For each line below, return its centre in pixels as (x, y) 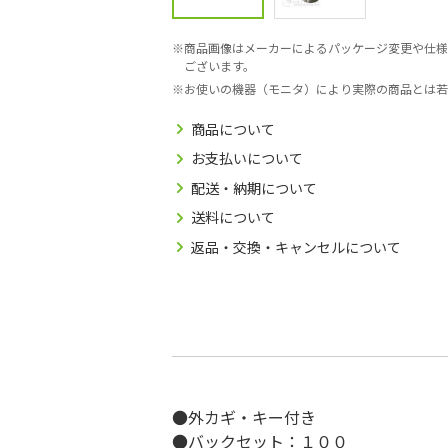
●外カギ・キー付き (244, 417)
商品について (233, 128)
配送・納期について (254, 187)
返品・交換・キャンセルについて (296, 246)
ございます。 (219, 66)
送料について (233, 217)
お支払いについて (247, 158)
